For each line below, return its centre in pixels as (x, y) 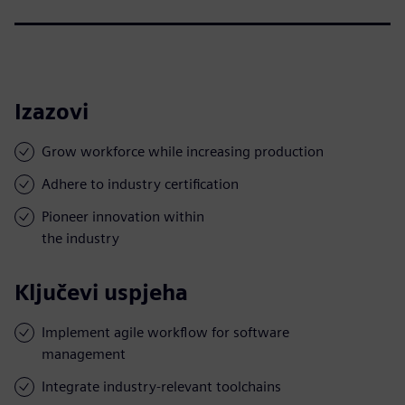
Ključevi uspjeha (101, 292)
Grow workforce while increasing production (183, 151)
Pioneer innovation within (123, 216)
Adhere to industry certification (140, 184)
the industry (80, 238)
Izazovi (52, 111)
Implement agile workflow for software (165, 332)
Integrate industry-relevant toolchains (161, 386)
